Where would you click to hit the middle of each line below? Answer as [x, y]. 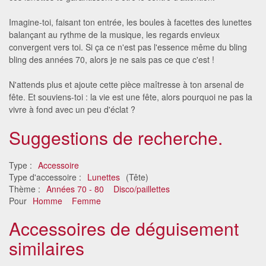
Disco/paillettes [142, 189]
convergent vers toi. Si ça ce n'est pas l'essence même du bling [128, 47]
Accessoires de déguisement [124, 228]
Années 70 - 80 [75, 189]
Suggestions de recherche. [116, 137]
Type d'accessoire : [46, 177]
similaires [47, 248]
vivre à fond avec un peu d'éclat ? [72, 109]
